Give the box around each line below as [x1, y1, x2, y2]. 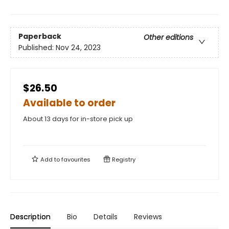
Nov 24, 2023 [56, 42, 101, 53]
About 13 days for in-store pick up [23, 114, 133, 124]
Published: [18, 42, 56, 53]
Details [94, 212, 118, 222]
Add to [39, 155, 61, 164]
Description [10, 212, 51, 222]
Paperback [18, 31, 61, 42]
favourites [61, 155, 90, 164]
